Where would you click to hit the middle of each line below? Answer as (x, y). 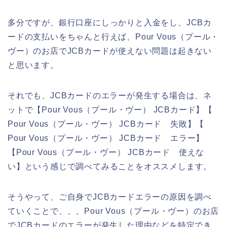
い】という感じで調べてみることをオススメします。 (110, 166)
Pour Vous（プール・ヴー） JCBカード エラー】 (106, 138)
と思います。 (33, 65)
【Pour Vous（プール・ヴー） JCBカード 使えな (106, 152)
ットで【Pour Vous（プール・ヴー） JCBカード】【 (110, 109)
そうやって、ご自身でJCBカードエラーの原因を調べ (110, 197)
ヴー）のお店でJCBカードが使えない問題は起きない (110, 51)
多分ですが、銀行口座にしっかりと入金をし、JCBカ (110, 22)
